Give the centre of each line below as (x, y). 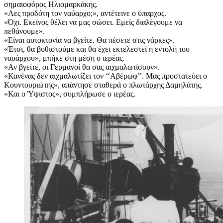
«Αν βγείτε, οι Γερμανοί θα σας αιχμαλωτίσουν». (82, 67)
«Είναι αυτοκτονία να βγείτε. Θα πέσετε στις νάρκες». (89, 40)
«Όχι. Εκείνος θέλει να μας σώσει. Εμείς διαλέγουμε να (93, 22)
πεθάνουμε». (24, 31)
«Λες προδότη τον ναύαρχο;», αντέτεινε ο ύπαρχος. (85, 13)
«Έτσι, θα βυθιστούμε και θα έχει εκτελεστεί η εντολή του (97, 49)
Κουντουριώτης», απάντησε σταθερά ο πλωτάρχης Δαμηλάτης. (103, 85)
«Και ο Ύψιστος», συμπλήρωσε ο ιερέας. (70, 94)
